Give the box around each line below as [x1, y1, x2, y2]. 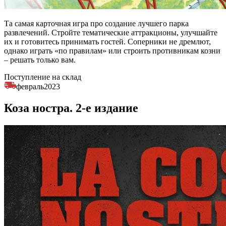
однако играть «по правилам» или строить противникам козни [4, 46, 220, 55]
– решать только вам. [4, 55, 76, 65]
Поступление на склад [4, 73, 81, 82]
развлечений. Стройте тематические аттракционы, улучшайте [4, 28, 217, 37]
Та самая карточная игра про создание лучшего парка [4, 19, 189, 28]
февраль [16, 82, 44, 91]
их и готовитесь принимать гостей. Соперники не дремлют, [4, 37, 211, 46]
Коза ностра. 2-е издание [4, 101, 138, 115]
